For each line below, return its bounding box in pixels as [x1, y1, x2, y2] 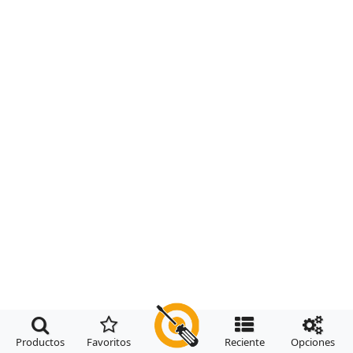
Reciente [224, 335, 265, 349]
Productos [16, 335, 65, 349]
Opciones [290, 335, 335, 349]
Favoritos [86, 335, 131, 349]
